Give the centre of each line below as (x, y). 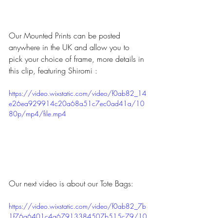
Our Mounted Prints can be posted (66, 36)
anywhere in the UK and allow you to (70, 47)
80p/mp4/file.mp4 (37, 114)
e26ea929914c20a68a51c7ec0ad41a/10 (77, 104)
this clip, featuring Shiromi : (53, 71)
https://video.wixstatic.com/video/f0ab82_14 (78, 93)
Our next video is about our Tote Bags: (71, 183)
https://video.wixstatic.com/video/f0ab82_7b (77, 206)
